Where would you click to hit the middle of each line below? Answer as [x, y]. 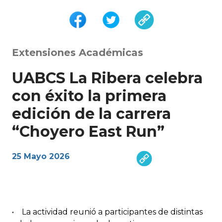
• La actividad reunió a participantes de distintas [107, 212]
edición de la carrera [91, 114]
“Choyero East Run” [88, 132]
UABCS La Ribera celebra [107, 78]
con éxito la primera [89, 96]
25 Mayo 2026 [41, 157]
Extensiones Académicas [78, 53]
